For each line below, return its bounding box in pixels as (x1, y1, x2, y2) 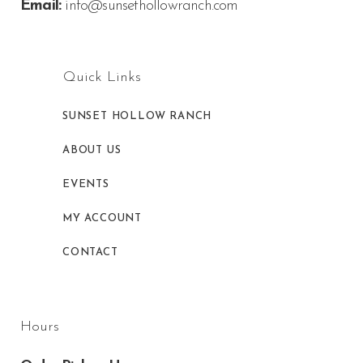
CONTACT (62, 247, 118, 258)
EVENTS (62, 179, 109, 190)
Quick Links (63, 70, 141, 85)
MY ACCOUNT (62, 213, 142, 224)
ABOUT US (62, 145, 122, 156)
